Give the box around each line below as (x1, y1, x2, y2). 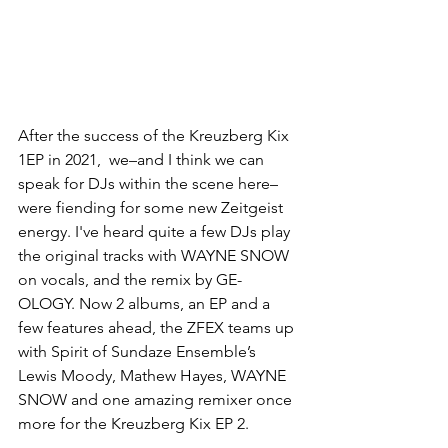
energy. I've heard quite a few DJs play (18, 222, 294, 241)
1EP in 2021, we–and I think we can (18, 150, 268, 169)
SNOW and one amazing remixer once (18, 390, 296, 409)
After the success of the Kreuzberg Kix (18, 126, 293, 145)
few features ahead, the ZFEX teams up (18, 318, 298, 337)
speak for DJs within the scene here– (18, 174, 278, 193)
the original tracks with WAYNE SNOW (18, 246, 293, 265)
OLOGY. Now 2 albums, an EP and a (18, 294, 274, 313)
